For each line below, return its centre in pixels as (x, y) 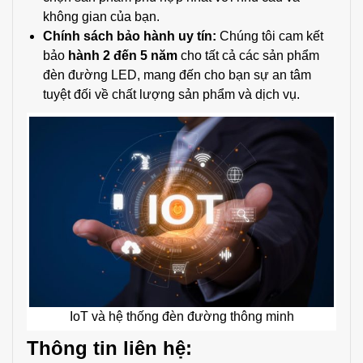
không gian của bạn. (101, 16)
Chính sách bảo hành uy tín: (130, 36)
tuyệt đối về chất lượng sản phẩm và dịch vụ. (171, 94)
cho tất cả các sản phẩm (248, 55)
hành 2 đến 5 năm (123, 55)
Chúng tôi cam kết (270, 36)
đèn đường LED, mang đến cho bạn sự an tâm (177, 75)
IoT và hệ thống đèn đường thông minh (181, 316)
